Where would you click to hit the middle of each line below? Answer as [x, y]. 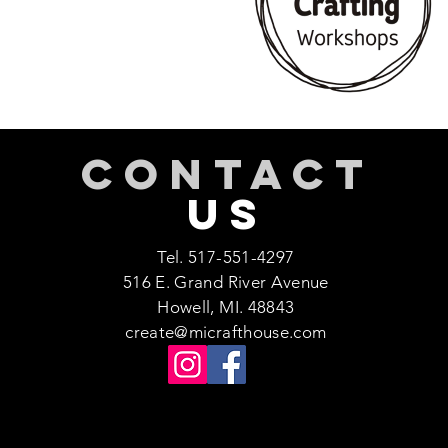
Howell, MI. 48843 [226, 306]
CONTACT [228, 173]
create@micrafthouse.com [226, 331]
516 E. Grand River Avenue [226, 281]
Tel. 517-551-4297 [226, 256]
